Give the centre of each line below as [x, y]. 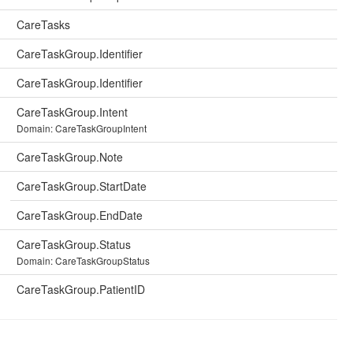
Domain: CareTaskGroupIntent [82, 128]
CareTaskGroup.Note [70, 157]
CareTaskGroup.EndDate [80, 215]
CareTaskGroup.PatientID [81, 289]
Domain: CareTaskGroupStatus [83, 260]
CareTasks [43, 24]
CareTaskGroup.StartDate [82, 186]
